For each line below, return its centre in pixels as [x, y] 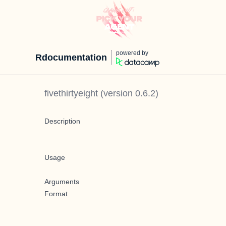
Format [56, 194]
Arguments [62, 182]
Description [62, 121]
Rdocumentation [71, 58]
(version [117, 93]
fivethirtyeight [71, 93]
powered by [132, 53]
